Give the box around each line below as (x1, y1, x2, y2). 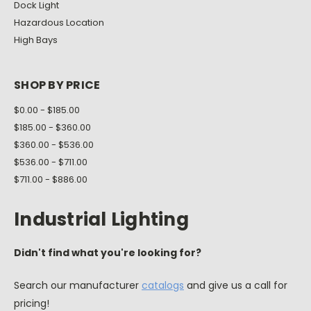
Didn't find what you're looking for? (14, 245, 201, 260)
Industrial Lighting (14, 206, 189, 232)
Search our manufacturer (14, 278, 142, 292)
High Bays (14, 33, 58, 47)
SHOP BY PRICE (14, 76, 101, 93)
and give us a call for (184, 278, 287, 292)
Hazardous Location (14, 15, 104, 29)
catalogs (142, 278, 184, 292)
